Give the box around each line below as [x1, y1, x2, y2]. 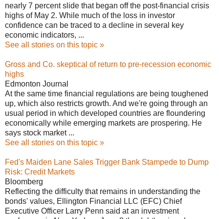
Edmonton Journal [5, 79, 68, 88]
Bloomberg [5, 177, 43, 186]
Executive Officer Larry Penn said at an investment [5, 206, 179, 215]
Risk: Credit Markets [5, 167, 75, 176]
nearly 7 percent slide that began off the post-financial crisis [5, 1, 209, 10]
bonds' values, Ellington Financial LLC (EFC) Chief [5, 197, 182, 205]
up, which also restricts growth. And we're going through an [5, 99, 208, 108]
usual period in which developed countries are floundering [5, 109, 205, 117]
